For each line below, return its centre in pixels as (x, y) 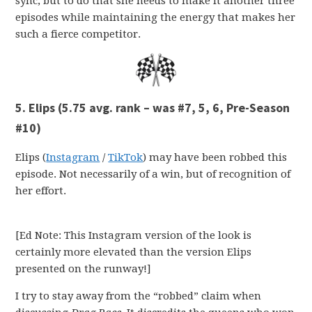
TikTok (126, 158)
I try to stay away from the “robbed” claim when (139, 296)
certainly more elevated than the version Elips (134, 252)
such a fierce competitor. (78, 34)
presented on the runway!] (84, 269)
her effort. (41, 191)
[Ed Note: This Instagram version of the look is (134, 236)
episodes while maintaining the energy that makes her (156, 17)
